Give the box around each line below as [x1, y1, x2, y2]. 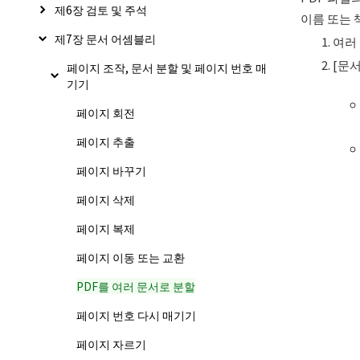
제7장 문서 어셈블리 [55, 31, 156, 47]
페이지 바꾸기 [76, 162, 146, 178]
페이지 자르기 [76, 336, 146, 352]
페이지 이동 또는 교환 [76, 249, 185, 265]
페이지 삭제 [76, 191, 135, 207]
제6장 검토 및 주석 [55, 2, 147, 18]
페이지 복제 [76, 220, 135, 236]
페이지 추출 [76, 133, 135, 149]
